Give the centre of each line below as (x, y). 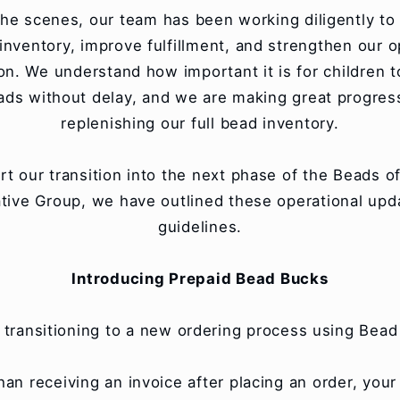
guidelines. (200, 227)
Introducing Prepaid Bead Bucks (200, 279)
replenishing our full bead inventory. (200, 123)
